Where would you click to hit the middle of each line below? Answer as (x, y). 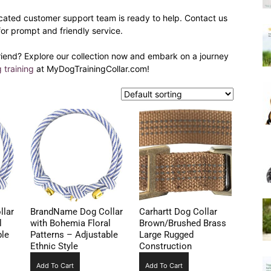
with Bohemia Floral (70, 224)
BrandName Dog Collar (76, 212)
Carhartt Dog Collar (178, 212)
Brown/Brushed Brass (182, 224)
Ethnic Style (54, 247)
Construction (165, 247)
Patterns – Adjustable (74, 235)
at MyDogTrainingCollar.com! (91, 69)
